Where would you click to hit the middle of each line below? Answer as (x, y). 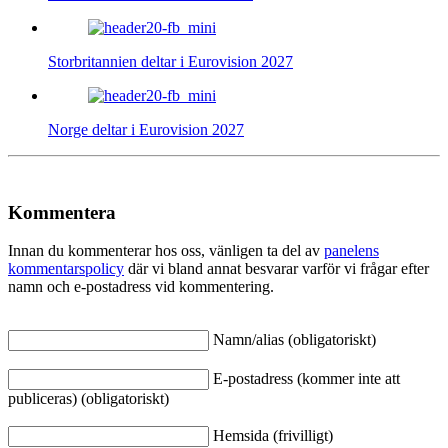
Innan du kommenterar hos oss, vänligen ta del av (166, 251)
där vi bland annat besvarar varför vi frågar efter (276, 269)
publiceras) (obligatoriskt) (88, 399)
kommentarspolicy (66, 269)
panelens (351, 251)
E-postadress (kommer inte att (306, 379)
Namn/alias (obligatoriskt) (294, 340)
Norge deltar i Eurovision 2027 (146, 130)
